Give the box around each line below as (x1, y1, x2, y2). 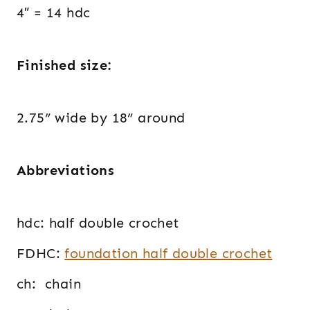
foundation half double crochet (64, 244, 273, 262)
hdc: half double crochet (17, 214, 179, 231)
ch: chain (17, 275, 81, 292)
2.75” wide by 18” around (17, 109, 185, 126)
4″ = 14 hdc (17, 3, 95, 21)
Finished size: (17, 56, 112, 73)
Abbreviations (17, 161, 115, 179)
